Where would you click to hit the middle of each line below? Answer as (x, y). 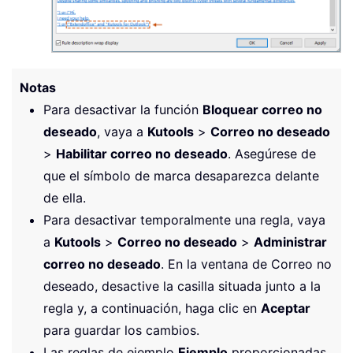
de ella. (65, 197)
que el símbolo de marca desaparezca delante (181, 175)
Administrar (290, 242)
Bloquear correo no (262, 109)
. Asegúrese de (272, 153)
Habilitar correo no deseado (142, 153)
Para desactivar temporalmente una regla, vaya (184, 219)
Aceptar (286, 308)
